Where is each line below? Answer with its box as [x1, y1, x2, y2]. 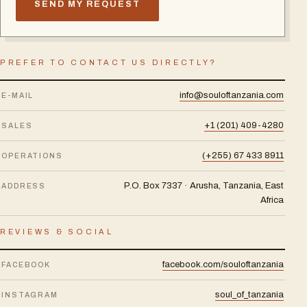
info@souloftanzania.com [180, 90, 284, 100]
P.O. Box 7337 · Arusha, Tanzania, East [124, 181, 284, 191]
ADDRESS [1, 182, 47, 190]
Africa [260, 195, 284, 205]
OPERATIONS [1, 152, 63, 160]
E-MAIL [1, 92, 34, 99]
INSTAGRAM [1, 291, 59, 299]
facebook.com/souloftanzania [162, 260, 284, 269]
